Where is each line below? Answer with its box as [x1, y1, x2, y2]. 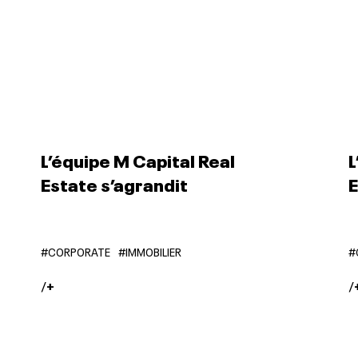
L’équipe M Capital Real [40, 146, 235, 172]
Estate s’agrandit [40, 170, 188, 196]
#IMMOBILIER [117, 243, 181, 259]
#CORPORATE [40, 243, 110, 259]
